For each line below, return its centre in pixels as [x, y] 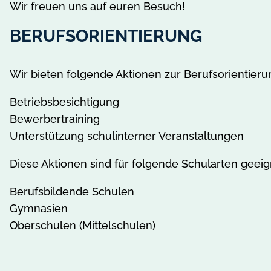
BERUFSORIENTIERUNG [106, 36]
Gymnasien [39, 208]
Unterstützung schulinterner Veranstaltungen [127, 135]
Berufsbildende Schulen [72, 191]
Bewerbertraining [55, 119]
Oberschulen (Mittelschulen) [83, 225]
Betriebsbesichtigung [64, 102]
